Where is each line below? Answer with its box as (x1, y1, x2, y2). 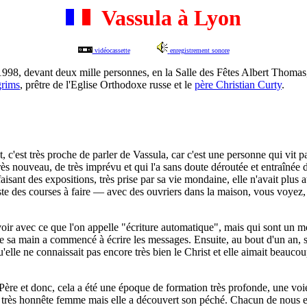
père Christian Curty (195, 79, 282, 90)
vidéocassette (92, 47, 130, 54)
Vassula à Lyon (90, 5, 241, 30)
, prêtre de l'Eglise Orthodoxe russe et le (20, 79, 195, 90)
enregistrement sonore (169, 47, 230, 54)
